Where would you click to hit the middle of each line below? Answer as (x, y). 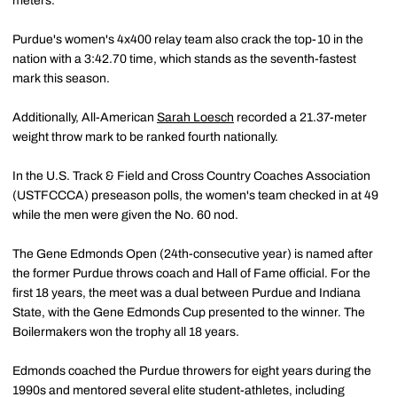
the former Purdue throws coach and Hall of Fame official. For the (191, 273)
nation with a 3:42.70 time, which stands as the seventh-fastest (184, 59)
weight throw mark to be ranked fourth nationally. (145, 137)
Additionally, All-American (85, 117)
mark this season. (61, 78)
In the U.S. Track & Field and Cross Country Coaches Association (191, 176)
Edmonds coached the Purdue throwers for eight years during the (192, 371)
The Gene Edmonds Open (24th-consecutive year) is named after (193, 254)
